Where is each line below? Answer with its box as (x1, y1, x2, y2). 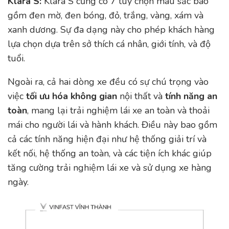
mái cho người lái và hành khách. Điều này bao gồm (8, 119, 217, 131)
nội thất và (117, 90, 165, 103)
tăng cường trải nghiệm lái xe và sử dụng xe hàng (8, 162, 212, 174)
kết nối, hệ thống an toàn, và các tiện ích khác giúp (8, 147, 212, 160)
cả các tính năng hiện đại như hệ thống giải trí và (8, 133, 207, 146)
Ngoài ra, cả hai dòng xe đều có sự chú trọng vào (8, 76, 209, 88)
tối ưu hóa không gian (26, 90, 117, 103)
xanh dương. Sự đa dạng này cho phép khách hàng (8, 23, 215, 36)
